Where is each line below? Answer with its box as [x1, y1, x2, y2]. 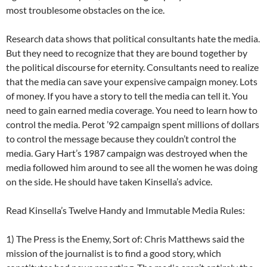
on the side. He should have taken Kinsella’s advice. [6, 176, 212, 188]
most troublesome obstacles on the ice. [6, 4, 164, 16]
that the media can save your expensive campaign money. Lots [6, 76, 257, 88]
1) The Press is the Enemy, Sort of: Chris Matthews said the [6, 233, 244, 245]
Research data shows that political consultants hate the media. [6, 33, 260, 45]
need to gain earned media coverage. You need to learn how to [6, 104, 257, 116]
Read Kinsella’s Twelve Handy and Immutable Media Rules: [6, 204, 245, 216]
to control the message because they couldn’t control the [6, 133, 236, 145]
